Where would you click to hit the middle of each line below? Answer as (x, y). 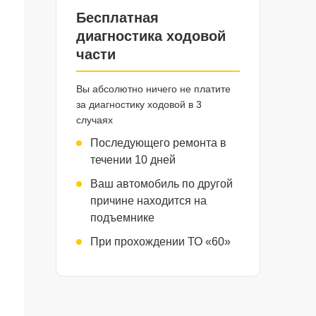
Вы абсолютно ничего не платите (153, 89)
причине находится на (148, 201)
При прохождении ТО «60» (160, 242)
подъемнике (122, 218)
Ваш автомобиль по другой (161, 184)
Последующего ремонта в (158, 143)
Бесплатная (117, 18)
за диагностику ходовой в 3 (139, 104)
